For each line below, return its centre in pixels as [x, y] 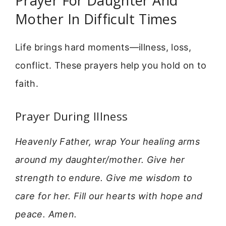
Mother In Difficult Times [96, 19]
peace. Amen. [46, 214]
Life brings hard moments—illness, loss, [103, 47]
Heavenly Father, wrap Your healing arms [108, 141]
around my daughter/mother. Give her [100, 159]
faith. [27, 84]
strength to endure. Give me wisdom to [104, 178]
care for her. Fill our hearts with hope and [109, 196]
